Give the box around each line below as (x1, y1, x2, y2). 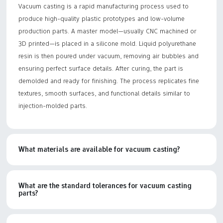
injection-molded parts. (18, 101, 87, 110)
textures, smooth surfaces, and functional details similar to (18, 88, 190, 98)
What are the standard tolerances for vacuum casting (18, 180, 192, 191)
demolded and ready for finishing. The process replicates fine (18, 76, 199, 85)
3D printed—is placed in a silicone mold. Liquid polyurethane (18, 38, 196, 48)
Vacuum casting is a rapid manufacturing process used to (18, 1, 189, 10)
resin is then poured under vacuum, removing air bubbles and (18, 51, 199, 60)
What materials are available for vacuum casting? (18, 144, 180, 154)
